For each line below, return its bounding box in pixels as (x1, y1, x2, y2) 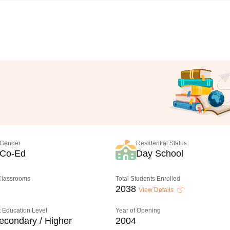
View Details (139, 186, 176, 194)
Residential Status (136, 140, 187, 147)
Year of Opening (116, 207, 161, 214)
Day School (136, 148, 184, 159)
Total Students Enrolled (116, 175, 181, 182)
